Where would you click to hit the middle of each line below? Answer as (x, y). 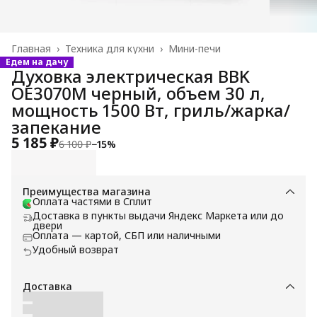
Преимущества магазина (87, 191)
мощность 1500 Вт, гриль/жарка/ (151, 110)
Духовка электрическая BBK (131, 76)
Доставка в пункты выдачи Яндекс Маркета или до (158, 215)
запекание (56, 127)
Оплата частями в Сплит (92, 201)
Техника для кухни (110, 48)
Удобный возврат (76, 249)
